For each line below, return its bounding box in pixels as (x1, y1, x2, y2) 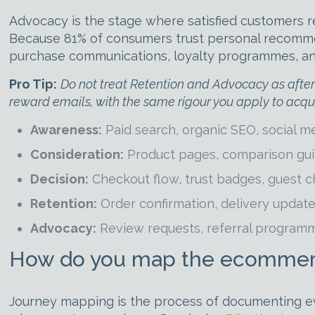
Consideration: (30, 147, 124, 162)
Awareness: (30, 122, 103, 137)
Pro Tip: (9, 77, 58, 91)
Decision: (30, 172, 89, 186)
